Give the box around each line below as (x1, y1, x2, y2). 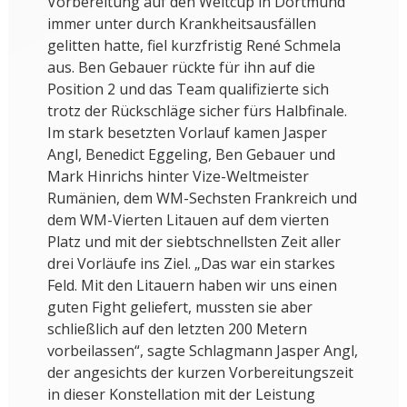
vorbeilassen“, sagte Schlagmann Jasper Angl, (46, 341, 358, 362)
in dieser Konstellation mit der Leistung (46, 384, 315, 405)
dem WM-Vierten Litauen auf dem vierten (46, 210, 329, 231)
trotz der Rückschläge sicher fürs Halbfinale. (46, 101, 347, 122)
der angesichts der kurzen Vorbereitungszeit (46, 362, 353, 383)
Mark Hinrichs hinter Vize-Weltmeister (46, 166, 309, 187)
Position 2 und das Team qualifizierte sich (46, 79, 329, 100)
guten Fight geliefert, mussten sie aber (46, 297, 313, 318)
